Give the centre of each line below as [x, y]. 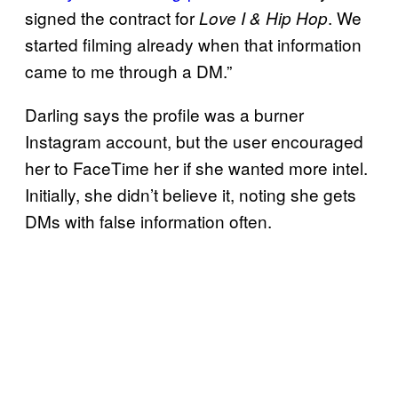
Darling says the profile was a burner [164, 114]
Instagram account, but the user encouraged [194, 140]
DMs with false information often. [148, 220]
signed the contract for [112, 17]
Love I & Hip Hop [263, 17]
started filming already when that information [193, 44]
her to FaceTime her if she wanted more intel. [196, 167]
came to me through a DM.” [128, 70]
